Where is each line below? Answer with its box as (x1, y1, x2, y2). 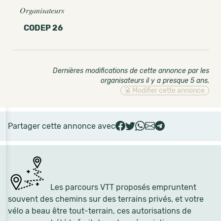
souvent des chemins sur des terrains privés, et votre (8, 194, 204, 204)
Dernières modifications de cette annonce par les (53, 67, 209, 75)
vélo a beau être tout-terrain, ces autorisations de (8, 206, 191, 216)
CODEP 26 (24, 23, 63, 33)
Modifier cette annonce (131, 86, 205, 95)
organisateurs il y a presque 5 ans (101, 76, 208, 85)
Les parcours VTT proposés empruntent (48, 183, 196, 192)
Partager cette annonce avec (8, 121, 115, 131)
